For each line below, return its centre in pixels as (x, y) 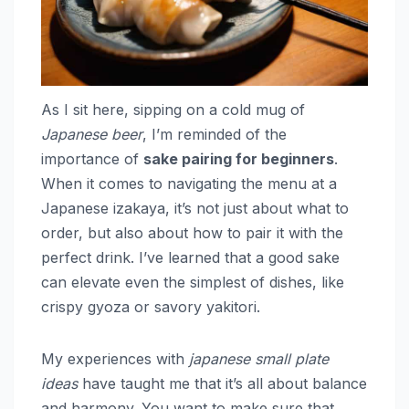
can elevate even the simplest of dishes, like (193, 283)
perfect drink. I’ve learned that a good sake (190, 258)
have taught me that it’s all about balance (222, 384)
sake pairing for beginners (239, 159)
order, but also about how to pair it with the (192, 233)
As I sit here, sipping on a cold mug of (173, 110)
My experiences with (115, 359)
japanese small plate (259, 359)
